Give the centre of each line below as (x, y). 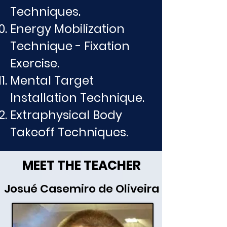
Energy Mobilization (67, 29)
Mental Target (52, 81)
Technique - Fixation (70, 46)
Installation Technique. (77, 98)
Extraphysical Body (66, 115)
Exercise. (35, 64)
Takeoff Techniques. (69, 133)
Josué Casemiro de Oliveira (81, 189)
